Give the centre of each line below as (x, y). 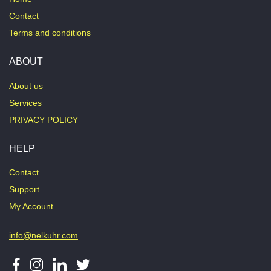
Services (25, 103)
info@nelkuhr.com (44, 235)
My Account (31, 206)
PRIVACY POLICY (44, 120)
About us (26, 86)
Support (24, 189)
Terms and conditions (50, 33)
